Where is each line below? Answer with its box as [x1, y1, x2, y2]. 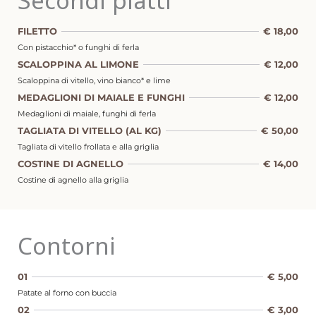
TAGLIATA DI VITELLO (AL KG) [18, 125, 162, 137]
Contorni [18, 230, 116, 262]
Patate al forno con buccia [18, 288, 116, 298]
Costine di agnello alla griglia [18, 175, 128, 186]
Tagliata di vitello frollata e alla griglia [18, 142, 159, 152]
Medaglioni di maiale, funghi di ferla [18, 109, 156, 119]
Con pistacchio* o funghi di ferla [18, 42, 139, 53]
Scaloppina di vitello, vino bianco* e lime [18, 75, 171, 86]
